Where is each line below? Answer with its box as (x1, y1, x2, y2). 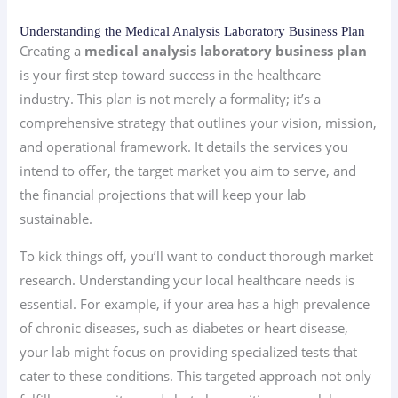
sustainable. (20, 210, 93, 228)
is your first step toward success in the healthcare (20, 66, 322, 84)
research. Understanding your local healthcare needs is (20, 270, 355, 289)
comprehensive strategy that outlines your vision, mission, (20, 114, 378, 132)
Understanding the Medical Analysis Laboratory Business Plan (20, 24, 366, 39)
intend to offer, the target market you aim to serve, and (20, 162, 357, 180)
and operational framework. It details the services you (20, 138, 349, 156)
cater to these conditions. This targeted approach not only (20, 366, 372, 385)
